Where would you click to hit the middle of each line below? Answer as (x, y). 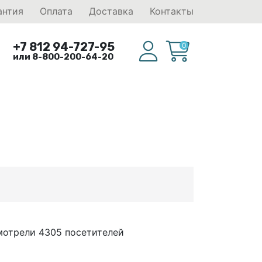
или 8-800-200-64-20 (63, 57)
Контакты (172, 11)
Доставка (111, 11)
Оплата (56, 11)
